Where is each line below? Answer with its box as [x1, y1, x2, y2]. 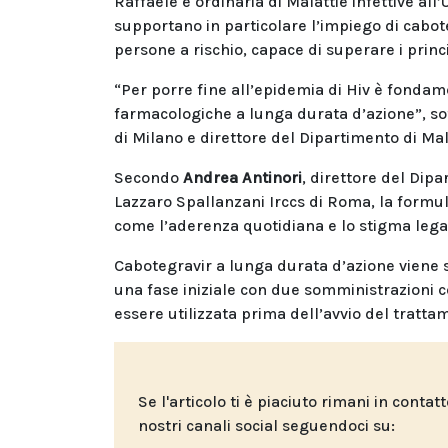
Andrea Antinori [183, 167, 302, 187]
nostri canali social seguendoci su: [138, 415, 395, 435]
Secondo [114, 167, 183, 187]
